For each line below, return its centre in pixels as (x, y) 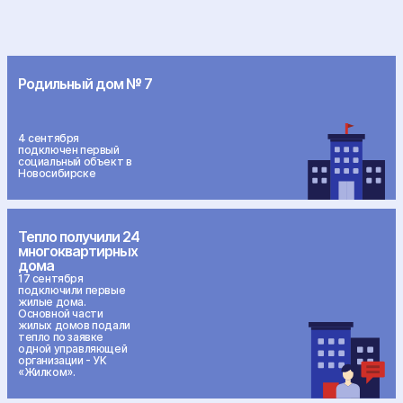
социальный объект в (75, 161)
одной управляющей (73, 349)
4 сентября (49, 138)
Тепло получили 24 (79, 237)
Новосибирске (57, 173)
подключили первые (72, 290)
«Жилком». (47, 372)
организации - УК (63, 360)
